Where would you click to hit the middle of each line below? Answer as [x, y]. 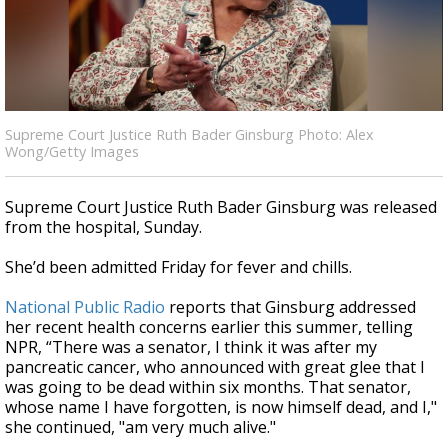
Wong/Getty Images [72, 151]
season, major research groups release [209, 39]
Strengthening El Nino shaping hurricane [214, 22]
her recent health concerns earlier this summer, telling [209, 327]
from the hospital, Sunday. [103, 227]
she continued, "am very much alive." [140, 427]
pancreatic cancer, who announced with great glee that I [215, 367]
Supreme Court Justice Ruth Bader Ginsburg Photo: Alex [189, 134]
